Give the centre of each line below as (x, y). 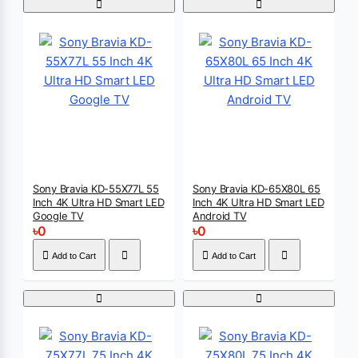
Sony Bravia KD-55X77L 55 (96, 189)
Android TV (220, 216)
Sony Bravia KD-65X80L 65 (257, 189)
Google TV (58, 216)
